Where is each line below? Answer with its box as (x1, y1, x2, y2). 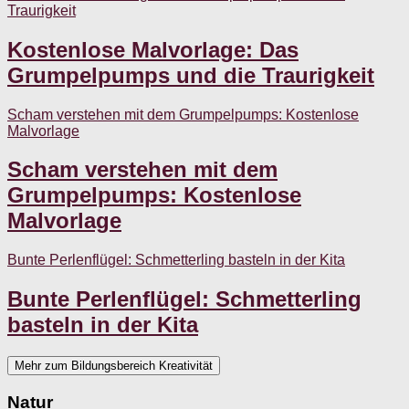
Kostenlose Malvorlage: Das (7, 37, 299, 62)
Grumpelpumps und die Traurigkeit (7, 62, 374, 88)
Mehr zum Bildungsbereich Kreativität (15, 359, 213, 373)
